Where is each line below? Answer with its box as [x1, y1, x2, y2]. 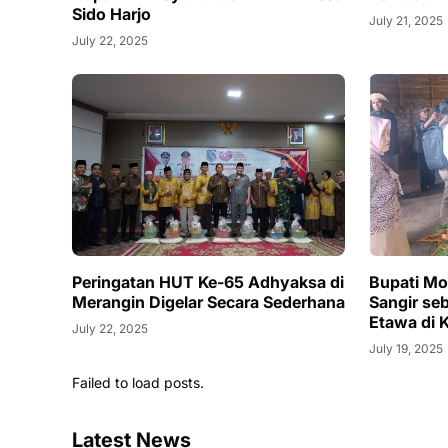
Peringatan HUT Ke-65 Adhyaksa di [72, 272, 344, 293]
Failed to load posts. [72, 374, 204, 392]
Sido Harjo [72, 4, 151, 25]
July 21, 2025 [369, 13, 444, 29]
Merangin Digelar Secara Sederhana [72, 292, 345, 313]
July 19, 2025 [369, 341, 444, 357]
